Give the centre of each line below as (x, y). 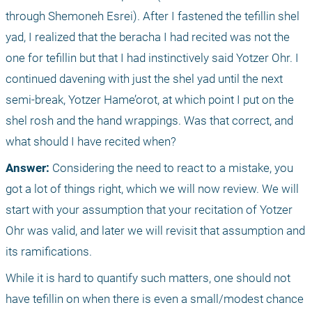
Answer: (29, 167)
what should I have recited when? (92, 141)
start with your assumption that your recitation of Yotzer (149, 209)
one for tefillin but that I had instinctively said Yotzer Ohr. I (152, 57)
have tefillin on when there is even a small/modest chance (155, 298)
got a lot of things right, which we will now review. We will (152, 188)
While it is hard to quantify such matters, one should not (148, 278)
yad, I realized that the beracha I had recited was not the (148, 37)
